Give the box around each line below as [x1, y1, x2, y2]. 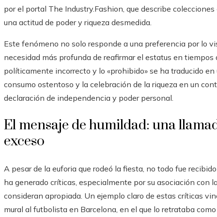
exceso [4, 132, 45, 150]
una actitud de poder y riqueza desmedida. [4, 17, 152, 27]
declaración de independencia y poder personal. [4, 93, 173, 103]
